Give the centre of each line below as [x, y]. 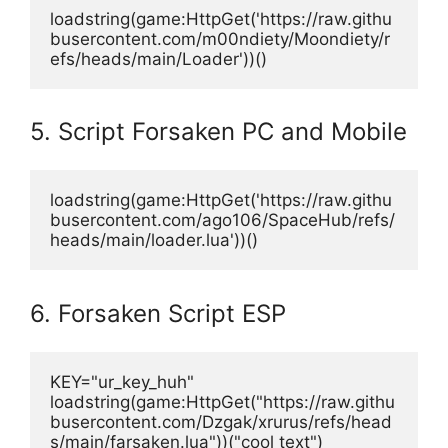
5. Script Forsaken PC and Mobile [218, 132]
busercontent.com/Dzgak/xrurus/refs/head [221, 421]
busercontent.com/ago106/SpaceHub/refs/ [222, 220]
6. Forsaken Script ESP [158, 313]
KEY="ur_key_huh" [122, 381]
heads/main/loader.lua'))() [154, 240]
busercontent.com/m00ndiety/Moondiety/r [220, 38]
